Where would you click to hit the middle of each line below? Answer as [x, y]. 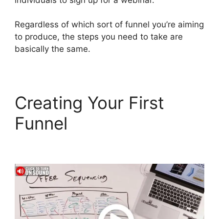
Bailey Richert [127, 123]
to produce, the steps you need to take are [99, 37]
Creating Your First [89, 103]
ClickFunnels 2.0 [80, 144]
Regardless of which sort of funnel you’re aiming [109, 24]
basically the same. [53, 49]
